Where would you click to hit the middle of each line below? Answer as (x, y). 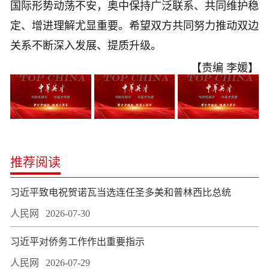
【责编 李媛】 (225, 68)
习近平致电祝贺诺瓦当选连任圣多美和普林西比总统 (121, 193)
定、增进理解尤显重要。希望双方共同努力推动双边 (134, 26)
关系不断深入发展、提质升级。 (86, 46)
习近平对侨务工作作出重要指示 (77, 242)
